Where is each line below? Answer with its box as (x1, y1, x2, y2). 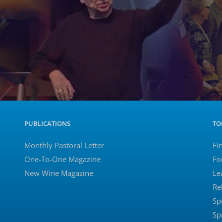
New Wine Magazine (24, 167, 93, 178)
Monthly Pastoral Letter (24, 140, 104, 150)
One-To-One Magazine (24, 154, 101, 164)
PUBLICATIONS (24, 118, 70, 128)
